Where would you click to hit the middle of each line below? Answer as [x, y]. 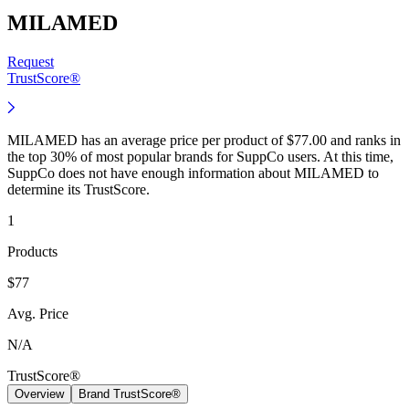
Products [32, 251]
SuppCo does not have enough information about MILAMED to [193, 173]
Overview [39, 393]
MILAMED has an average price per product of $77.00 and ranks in [204, 140]
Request [31, 61]
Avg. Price [38, 313]
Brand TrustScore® [130, 393]
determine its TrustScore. [79, 189]
